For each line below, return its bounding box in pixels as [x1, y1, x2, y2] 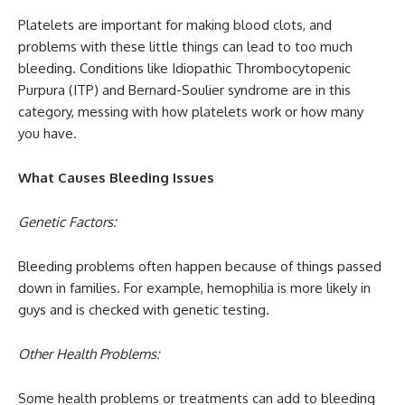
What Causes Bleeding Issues [18, 169, 214, 187]
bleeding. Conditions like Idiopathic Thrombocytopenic [18, 60, 351, 78]
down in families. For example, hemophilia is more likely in [18, 279, 371, 297]
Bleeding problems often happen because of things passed [18, 258, 381, 276]
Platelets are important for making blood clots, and [18, 16, 332, 34]
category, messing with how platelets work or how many [18, 103, 363, 121]
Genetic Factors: [18, 213, 117, 231]
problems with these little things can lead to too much [18, 38, 353, 56]
